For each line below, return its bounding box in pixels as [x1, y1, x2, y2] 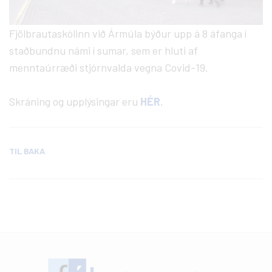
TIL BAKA [9, 146, 45, 157]
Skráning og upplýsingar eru [9, 95, 140, 109]
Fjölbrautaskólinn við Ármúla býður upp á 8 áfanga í [9, 27, 246, 41]
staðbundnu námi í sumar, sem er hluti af [9, 44, 198, 58]
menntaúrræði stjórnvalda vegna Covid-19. [9, 61, 208, 75]
